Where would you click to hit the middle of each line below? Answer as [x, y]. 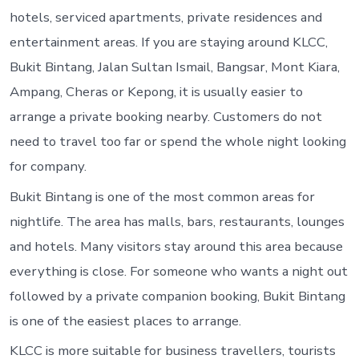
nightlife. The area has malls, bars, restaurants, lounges [177, 221]
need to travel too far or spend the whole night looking [177, 142]
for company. [48, 167]
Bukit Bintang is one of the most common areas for [162, 196]
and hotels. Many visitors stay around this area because [176, 246]
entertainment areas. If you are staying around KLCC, [168, 42]
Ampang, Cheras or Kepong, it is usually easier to [156, 92]
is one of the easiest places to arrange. [125, 321]
